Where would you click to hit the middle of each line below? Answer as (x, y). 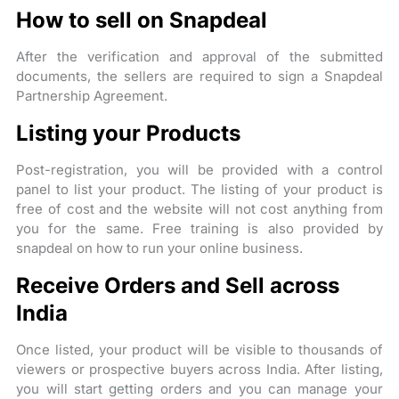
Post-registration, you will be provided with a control (199, 169)
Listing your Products (129, 133)
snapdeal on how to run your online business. (160, 248)
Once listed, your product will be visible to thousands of (199, 349)
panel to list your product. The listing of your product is (199, 189)
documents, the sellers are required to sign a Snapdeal (199, 76)
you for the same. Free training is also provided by (199, 228)
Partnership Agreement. (92, 95)
